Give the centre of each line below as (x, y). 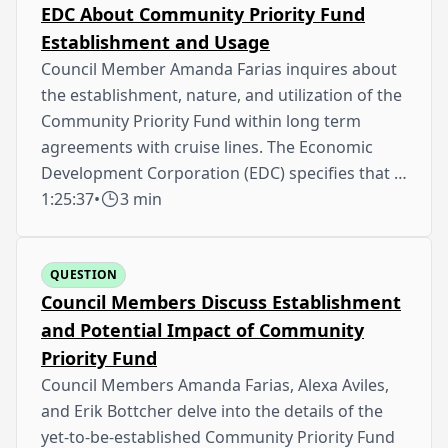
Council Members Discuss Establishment (221, 301)
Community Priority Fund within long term (201, 120)
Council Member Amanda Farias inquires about (219, 68)
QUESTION (84, 274)
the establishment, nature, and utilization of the (221, 94)
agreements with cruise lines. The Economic (207, 146)
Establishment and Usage (155, 41)
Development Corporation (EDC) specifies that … (224, 172)
